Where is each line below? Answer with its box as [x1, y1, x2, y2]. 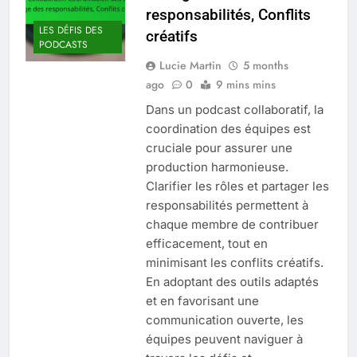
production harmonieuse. [145, 159, 288, 175]
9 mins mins [215, 76, 276, 92]
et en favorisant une [145, 292, 259, 308]
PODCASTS [39, 37, 88, 53]
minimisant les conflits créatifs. [145, 254, 324, 270]
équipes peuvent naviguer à [145, 331, 303, 347]
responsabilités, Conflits [145, 5, 311, 24]
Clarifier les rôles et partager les [145, 178, 329, 194]
